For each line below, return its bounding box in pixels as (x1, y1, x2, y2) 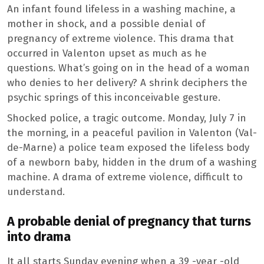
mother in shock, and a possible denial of (7, 17, 205, 30)
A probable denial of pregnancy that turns (7, 213, 251, 229)
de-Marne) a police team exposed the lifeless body (7, 141, 249, 154)
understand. (7, 185, 65, 198)
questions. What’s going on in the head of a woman (7, 61, 250, 74)
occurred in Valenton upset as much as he (7, 47, 207, 60)
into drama (7, 229, 71, 245)
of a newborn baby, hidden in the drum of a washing (7, 156, 256, 169)
